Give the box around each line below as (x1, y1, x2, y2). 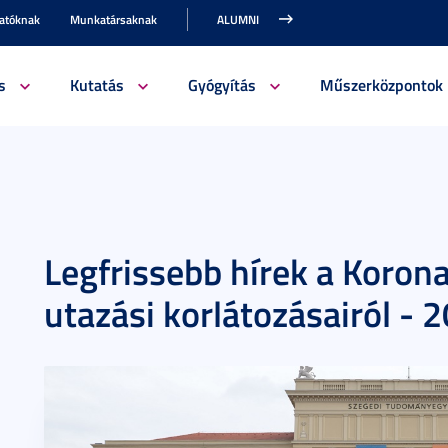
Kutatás (69, 73, 124, 96)
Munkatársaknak (70, 11, 157, 28)
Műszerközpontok (319, 73, 443, 96)
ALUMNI (217, 11, 259, 28)
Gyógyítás (187, 73, 256, 96)
